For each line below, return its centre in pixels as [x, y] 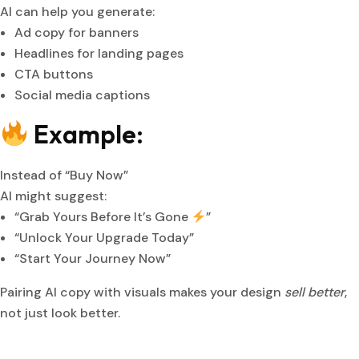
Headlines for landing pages [99, 54]
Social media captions [82, 95]
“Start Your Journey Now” [93, 259]
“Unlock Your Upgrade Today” [104, 238]
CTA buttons [54, 75]
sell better [315, 292]
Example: [87, 134]
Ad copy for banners [77, 33]
